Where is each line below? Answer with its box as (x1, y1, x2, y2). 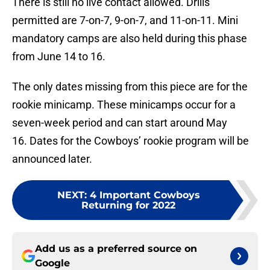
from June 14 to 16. (12, 50, 105, 63)
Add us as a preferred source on (35, 243, 197, 255)
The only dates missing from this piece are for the (12, 80, 248, 93)
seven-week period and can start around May (12, 116, 227, 130)
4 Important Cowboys (89, 189, 200, 201)
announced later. (12, 152, 92, 166)
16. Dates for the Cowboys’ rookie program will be (12, 134, 249, 148)
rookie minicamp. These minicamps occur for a (12, 98, 236, 111)
